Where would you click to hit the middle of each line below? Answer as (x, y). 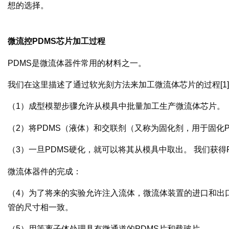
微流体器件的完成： (44, 171)
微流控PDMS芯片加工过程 (56, 41)
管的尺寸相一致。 (40, 208)
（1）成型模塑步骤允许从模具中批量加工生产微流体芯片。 (116, 106)
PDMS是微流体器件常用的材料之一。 (77, 63)
